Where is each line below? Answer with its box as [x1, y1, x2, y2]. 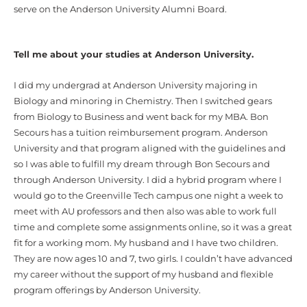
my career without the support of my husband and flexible [14, 269, 273, 280]
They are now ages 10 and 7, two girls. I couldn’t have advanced [14, 254, 293, 265]
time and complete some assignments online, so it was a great [14, 222, 292, 233]
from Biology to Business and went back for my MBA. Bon [14, 112, 269, 123]
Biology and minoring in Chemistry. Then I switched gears [14, 96, 272, 107]
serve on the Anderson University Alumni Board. [14, 4, 227, 15]
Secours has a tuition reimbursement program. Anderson [14, 127, 268, 138]
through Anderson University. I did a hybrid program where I [14, 175, 282, 186]
